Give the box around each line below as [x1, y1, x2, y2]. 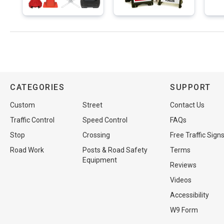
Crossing [82, 131, 110, 139]
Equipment [82, 156, 117, 164]
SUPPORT [170, 82, 211, 92]
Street [82, 101, 102, 109]
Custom [10, 101, 35, 109]
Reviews [170, 161, 196, 169]
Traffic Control [10, 116, 54, 124]
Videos [170, 176, 191, 184]
